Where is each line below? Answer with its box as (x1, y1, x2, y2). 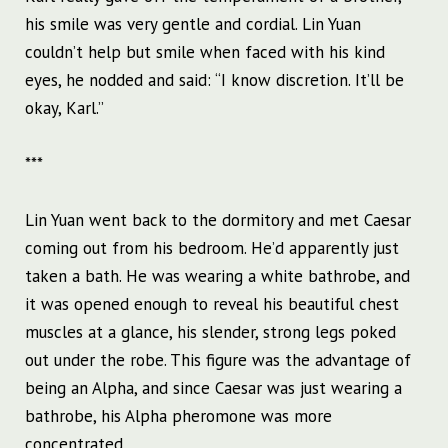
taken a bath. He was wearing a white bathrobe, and (25, 265, 410, 288)
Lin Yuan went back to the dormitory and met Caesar (25, 209, 411, 232)
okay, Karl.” (25, 97, 104, 120)
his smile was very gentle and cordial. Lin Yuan (25, 13, 361, 36)
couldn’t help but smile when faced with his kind (25, 41, 385, 64)
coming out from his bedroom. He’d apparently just (25, 237, 399, 260)
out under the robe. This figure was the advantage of (25, 349, 411, 372)
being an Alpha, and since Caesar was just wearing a (25, 377, 402, 400)
